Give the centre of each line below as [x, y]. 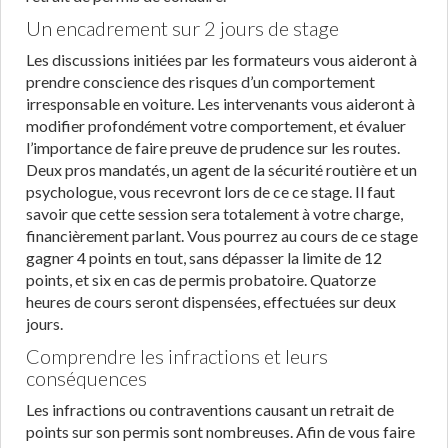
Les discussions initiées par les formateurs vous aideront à [221, 59]
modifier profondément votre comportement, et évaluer [216, 125]
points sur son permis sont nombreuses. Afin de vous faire [220, 431]
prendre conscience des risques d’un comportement [200, 81]
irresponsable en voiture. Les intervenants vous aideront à [220, 103]
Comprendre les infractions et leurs [177, 356]
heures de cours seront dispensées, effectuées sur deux [211, 301]
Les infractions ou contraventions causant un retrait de [210, 409]
